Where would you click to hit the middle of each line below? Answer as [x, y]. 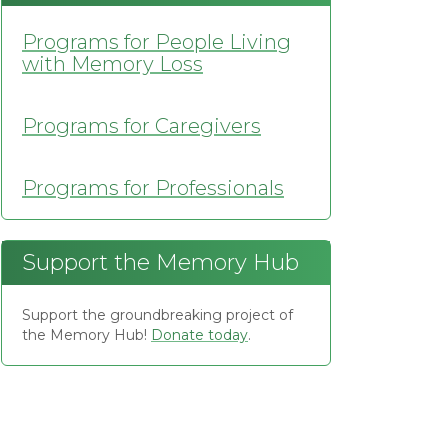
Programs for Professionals [153, 188]
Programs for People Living [156, 42]
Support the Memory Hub [160, 262]
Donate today [199, 335]
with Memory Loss [112, 64]
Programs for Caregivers [141, 126]
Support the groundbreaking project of [157, 315]
